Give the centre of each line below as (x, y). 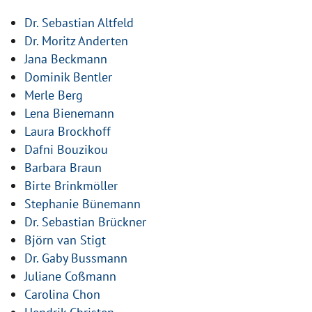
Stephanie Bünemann (83, 204)
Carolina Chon (62, 295)
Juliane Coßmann (70, 276)
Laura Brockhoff (68, 132)
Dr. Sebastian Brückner (85, 222)
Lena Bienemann (69, 114)
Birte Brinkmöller (71, 186)
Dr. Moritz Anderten (76, 41)
